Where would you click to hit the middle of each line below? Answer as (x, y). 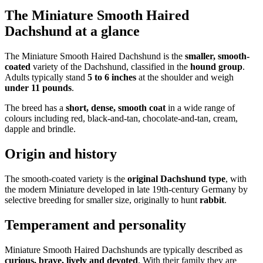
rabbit (212, 200)
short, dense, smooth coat (116, 108)
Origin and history (61, 154)
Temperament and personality (95, 225)
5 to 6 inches (112, 77)
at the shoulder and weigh (185, 77)
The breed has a (35, 108)
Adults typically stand (46, 77)
